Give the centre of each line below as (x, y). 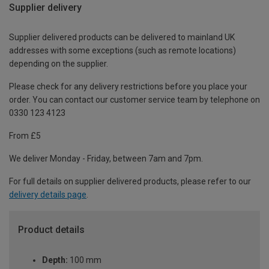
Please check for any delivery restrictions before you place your (128, 87)
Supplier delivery (45, 7)
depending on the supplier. (59, 64)
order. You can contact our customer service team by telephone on (134, 100)
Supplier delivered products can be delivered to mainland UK (122, 38)
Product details (51, 230)
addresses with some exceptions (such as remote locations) (122, 51)
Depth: (55, 260)
